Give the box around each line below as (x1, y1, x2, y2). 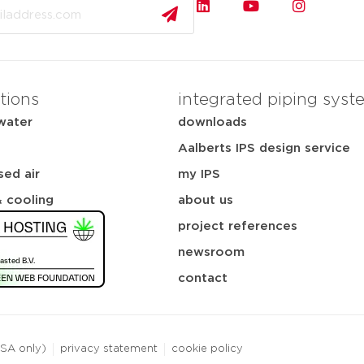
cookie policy (171, 343, 243, 354)
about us (178, 193, 233, 206)
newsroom (178, 245, 245, 258)
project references (178, 219, 297, 232)
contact (178, 271, 227, 284)
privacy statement (60, 343, 158, 354)
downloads (178, 115, 247, 128)
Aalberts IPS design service (178, 141, 350, 154)
